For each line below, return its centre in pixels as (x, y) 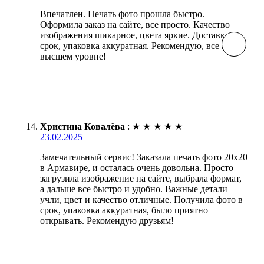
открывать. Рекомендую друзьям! (107, 220)
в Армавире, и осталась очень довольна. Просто (137, 167)
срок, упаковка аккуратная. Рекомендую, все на (136, 45)
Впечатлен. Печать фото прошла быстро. (122, 14)
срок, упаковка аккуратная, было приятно (124, 210)
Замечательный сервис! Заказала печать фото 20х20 (144, 157)
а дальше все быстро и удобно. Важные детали (134, 189)
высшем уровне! (73, 56)
